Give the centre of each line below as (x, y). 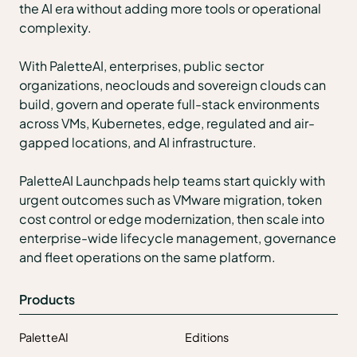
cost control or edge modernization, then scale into (172, 219)
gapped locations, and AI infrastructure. (138, 143)
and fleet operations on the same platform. (147, 257)
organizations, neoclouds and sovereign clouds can (173, 85)
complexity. (55, 28)
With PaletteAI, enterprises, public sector (141, 66)
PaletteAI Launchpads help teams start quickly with (172, 181)
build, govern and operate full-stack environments (169, 104)
